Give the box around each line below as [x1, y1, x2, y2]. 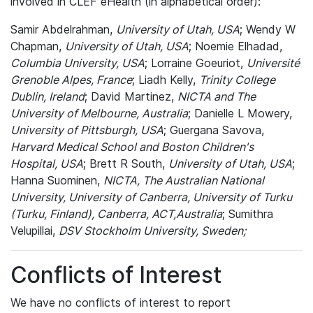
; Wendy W [240, 22, 296, 37]
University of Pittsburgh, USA [10, 123, 163, 138]
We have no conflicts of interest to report [10, 296, 231, 310]
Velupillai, [10, 224, 59, 238]
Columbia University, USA [10, 56, 145, 71]
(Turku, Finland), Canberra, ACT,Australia [10, 207, 222, 221]
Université [247, 56, 300, 71]
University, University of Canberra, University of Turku [10, 190, 292, 205]
